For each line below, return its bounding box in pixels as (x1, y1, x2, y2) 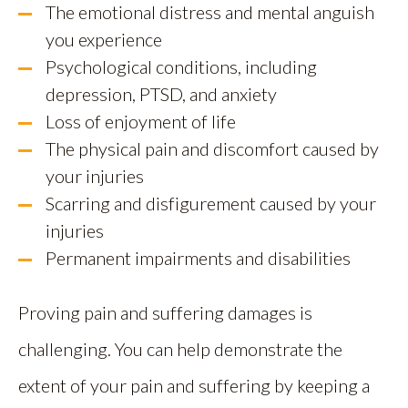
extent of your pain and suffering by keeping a (18, 374, 370, 396)
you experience (46, 28, 162, 50)
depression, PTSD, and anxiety (46, 83, 277, 105)
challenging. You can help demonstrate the (18, 338, 342, 360)
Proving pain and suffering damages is (18, 301, 312, 323)
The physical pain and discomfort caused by (46, 138, 379, 159)
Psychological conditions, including (46, 56, 317, 77)
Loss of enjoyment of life (46, 110, 236, 132)
